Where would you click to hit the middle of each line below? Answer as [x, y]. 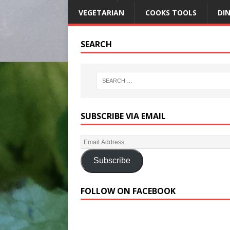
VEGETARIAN [101, 13]
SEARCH [96, 44]
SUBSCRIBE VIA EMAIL [123, 116]
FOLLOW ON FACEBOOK [128, 191]
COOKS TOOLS [171, 13]
